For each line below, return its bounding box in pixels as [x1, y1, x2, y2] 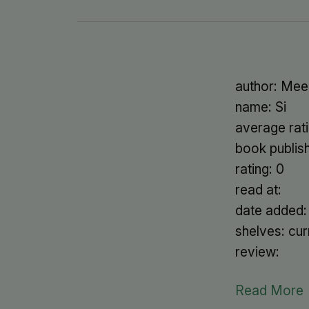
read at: [235, 181, 281, 199]
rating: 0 [235, 161, 284, 178]
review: [235, 243, 279, 261]
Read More [235, 282, 303, 299]
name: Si [235, 99, 286, 116]
